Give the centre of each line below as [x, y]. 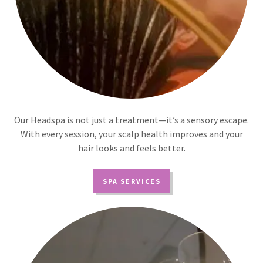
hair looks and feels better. [131, 148]
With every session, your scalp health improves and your [131, 134]
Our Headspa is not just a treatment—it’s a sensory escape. [131, 120]
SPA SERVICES [131, 181]
